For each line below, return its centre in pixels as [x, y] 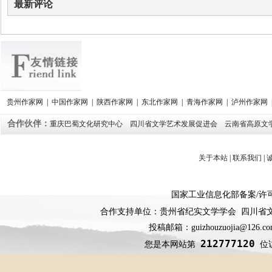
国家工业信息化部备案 [213, 194]
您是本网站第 [172, 244]
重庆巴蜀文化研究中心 [87, 124]
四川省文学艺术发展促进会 [175, 124]
